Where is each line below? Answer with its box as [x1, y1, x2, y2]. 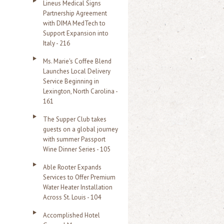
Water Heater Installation [43, 183, 112, 191]
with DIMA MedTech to [43, 19, 105, 27]
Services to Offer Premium [43, 173, 115, 181]
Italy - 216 [43, 39, 70, 47]
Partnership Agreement [43, 9, 107, 17]
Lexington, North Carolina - [43, 87, 117, 95]
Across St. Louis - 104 [43, 193, 101, 201]
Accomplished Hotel [43, 211, 100, 219]
